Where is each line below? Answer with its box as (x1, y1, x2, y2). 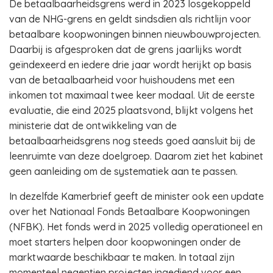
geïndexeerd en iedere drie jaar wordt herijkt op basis (9, 58, 252, 71)
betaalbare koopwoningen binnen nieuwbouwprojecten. (9, 28, 261, 40)
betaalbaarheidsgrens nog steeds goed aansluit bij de (9, 135, 255, 147)
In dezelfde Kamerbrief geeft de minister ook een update (9, 190, 264, 202)
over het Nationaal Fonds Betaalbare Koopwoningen (9, 205, 250, 218)
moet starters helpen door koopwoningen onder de (9, 236, 241, 248)
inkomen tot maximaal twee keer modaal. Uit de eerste (9, 89, 255, 101)
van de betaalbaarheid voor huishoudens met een (9, 74, 235, 86)
